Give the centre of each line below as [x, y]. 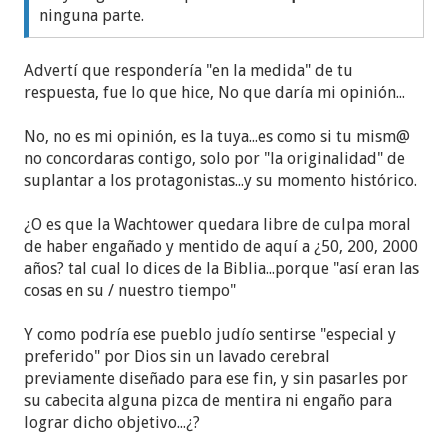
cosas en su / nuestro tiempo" [130, 290]
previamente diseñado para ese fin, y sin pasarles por [216, 378]
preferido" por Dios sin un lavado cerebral [177, 356]
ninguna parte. [92, 15]
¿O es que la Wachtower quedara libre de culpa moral [218, 224]
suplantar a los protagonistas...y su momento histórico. [221, 180]
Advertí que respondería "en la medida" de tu [189, 70]
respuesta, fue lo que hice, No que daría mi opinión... [215, 92]
